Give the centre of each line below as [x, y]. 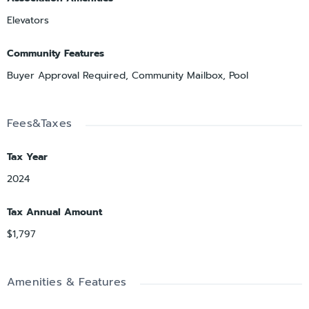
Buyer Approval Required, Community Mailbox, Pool [128, 76]
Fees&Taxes [39, 124]
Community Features [56, 54]
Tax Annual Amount [54, 212]
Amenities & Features [67, 282]
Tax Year [27, 157]
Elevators [28, 21]
